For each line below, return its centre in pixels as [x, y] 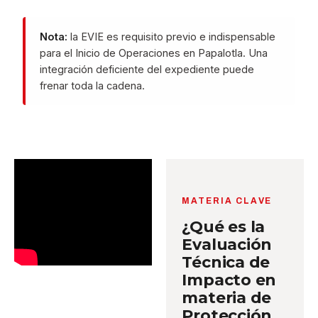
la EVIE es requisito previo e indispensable [172, 37]
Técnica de [226, 262]
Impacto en [229, 280]
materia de [227, 298]
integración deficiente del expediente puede [147, 69]
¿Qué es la [224, 227]
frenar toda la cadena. [93, 86]
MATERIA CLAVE [227, 201]
